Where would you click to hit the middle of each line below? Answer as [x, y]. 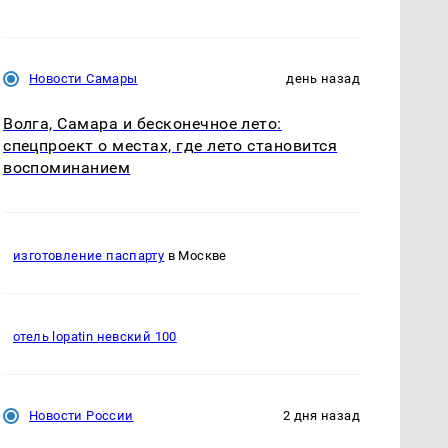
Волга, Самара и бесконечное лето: [142, 123]
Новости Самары [83, 78]
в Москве [195, 256]
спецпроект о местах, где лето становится [170, 145]
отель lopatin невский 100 [95, 337]
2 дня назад [321, 415]
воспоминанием [67, 167]
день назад [323, 78]
